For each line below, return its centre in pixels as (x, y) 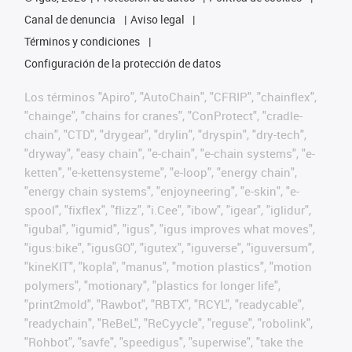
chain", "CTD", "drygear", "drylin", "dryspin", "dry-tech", (165, 134)
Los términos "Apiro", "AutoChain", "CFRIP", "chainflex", (170, 97)
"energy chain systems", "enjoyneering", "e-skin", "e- (162, 191)
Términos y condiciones (82, 41)
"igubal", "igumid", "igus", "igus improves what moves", (170, 229)
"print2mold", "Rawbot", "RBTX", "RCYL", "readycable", (164, 304)
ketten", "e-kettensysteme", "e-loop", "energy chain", (161, 172)
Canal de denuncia (70, 19)
